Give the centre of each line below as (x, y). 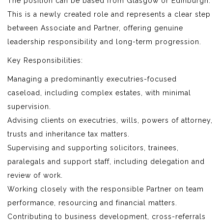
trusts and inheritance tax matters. (69, 134)
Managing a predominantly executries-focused (92, 79)
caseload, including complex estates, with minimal (99, 93)
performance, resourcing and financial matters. (92, 203)
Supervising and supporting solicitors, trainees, (93, 148)
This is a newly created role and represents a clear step (109, 14)
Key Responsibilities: (45, 60)
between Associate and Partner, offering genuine (95, 28)
